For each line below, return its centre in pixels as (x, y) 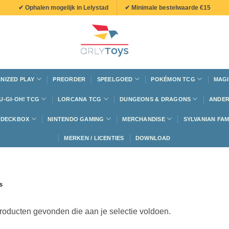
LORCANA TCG (79, 99)
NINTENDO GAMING (76, 119)
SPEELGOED (115, 79)
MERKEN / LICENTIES (94, 138)
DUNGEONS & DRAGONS (155, 99)
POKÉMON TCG (173, 79)
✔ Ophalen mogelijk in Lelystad (63, 7)
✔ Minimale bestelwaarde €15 (168, 7)
